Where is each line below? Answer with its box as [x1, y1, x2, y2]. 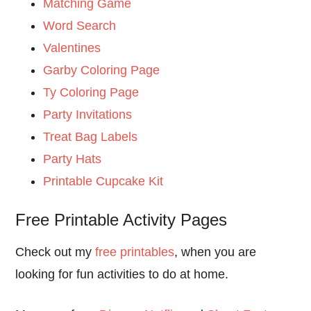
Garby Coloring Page [43, 62, 160, 77]
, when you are [174, 244, 257, 259]
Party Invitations [43, 107, 133, 121]
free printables [95, 244, 175, 259]
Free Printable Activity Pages [15, 210, 228, 229]
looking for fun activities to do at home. [15, 267, 229, 281]
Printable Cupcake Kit [43, 174, 164, 188]
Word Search [43, 18, 117, 33]
